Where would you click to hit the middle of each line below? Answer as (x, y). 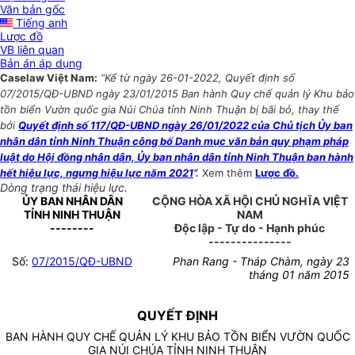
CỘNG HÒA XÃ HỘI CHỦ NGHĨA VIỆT (250, 201)
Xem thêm (229, 173)
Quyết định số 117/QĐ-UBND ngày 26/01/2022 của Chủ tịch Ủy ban (185, 126)
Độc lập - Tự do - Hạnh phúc (250, 228)
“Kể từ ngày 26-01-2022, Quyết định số (198, 78)
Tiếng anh (40, 23)
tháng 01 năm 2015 (299, 275)
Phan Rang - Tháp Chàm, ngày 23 (261, 261)
